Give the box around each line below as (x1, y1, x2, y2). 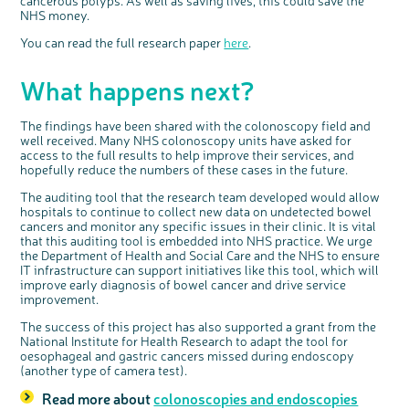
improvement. (20, 290, 100, 308)
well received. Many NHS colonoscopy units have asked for (20, 131, 352, 149)
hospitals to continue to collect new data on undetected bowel (20, 203, 372, 220)
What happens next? (20, 72, 256, 108)
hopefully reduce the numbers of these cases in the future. (20, 161, 349, 178)
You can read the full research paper (20, 34, 225, 51)
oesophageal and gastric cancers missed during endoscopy (20, 347, 355, 364)
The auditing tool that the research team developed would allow (20, 188, 381, 205)
